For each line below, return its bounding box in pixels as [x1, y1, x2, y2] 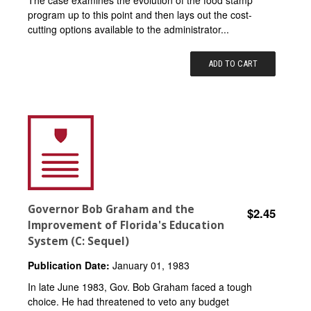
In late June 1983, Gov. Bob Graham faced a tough [28, 279, 252, 294]
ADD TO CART [208, 58, 258, 69]
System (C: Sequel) [28, 233, 129, 249]
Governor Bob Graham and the [28, 201, 194, 217]
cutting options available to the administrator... [28, 22, 229, 36]
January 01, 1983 [110, 258, 190, 272]
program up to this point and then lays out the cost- [28, 7, 252, 22]
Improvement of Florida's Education [28, 217, 224, 233]
